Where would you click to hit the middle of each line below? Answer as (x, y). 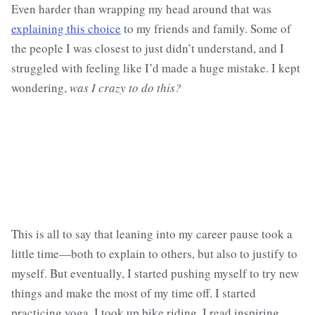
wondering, (40, 88)
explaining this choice (66, 29)
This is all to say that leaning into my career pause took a (152, 234)
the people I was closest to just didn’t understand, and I (148, 49)
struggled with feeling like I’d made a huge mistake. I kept (156, 68)
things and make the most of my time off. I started (134, 293)
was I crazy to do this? (126, 88)
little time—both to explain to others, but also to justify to (154, 254)
